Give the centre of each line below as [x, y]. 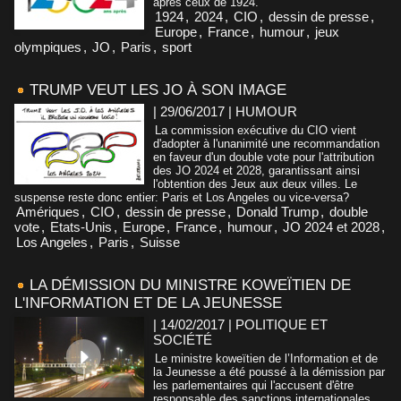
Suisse [160, 242]
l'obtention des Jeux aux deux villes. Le [255, 183]
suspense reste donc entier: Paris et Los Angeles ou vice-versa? [182, 197]
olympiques [48, 47]
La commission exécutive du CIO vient [256, 130]
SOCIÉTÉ [183, 339]
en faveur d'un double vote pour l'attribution [264, 157]
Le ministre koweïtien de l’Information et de [266, 358]
